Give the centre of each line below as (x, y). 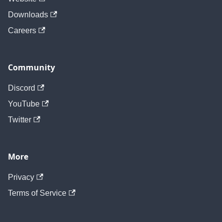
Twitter (20, 120)
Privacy (21, 177)
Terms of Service (37, 193)
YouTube (24, 104)
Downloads (28, 15)
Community (31, 68)
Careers (22, 31)
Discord (22, 88)
